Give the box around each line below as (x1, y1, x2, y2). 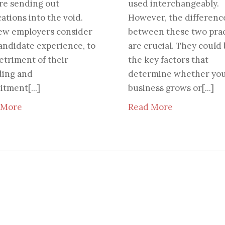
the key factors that (128, 54, 208, 66)
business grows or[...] (128, 82, 214, 94)
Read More (128, 101, 173, 113)
